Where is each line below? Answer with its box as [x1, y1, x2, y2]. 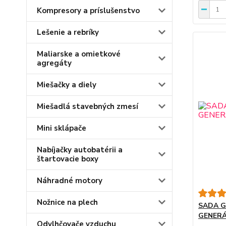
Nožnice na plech [37, 197, 98, 207]
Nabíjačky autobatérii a [37, 145, 123, 155]
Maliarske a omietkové [37, 49, 121, 59]
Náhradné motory [37, 176, 102, 186]
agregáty [37, 58, 72, 68]
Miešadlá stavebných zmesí [37, 101, 138, 111]
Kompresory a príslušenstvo [37, 6, 140, 16]
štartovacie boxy [37, 154, 98, 164]
